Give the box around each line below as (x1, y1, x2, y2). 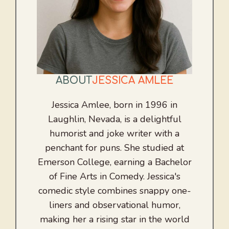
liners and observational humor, (49, 199, 180, 212)
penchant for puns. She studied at (45, 142, 184, 154)
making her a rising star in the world (39, 213, 190, 226)
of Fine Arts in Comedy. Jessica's (49, 170, 180, 183)
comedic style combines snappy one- (38, 185, 191, 197)
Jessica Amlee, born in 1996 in (52, 99, 177, 111)
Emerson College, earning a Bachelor (37, 156, 192, 169)
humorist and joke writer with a (50, 127, 179, 140)
